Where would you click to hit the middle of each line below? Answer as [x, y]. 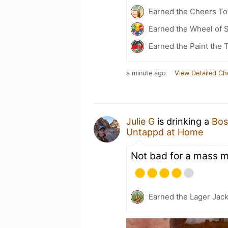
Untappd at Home [165, 132]
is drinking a [183, 121]
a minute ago [146, 73]
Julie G [140, 121]
